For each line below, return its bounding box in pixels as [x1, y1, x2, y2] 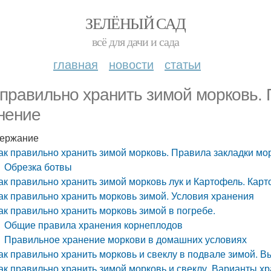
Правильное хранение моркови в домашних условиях [4, 232, 247, 246]
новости [109, 55, 154, 73]
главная [53, 55, 98, 73]
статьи [165, 55, 201, 73]
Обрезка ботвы [4, 160, 73, 174]
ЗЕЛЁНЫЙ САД [85, 13, 186, 33]
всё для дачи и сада [92, 33, 179, 50]
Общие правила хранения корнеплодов [4, 218, 183, 232]
